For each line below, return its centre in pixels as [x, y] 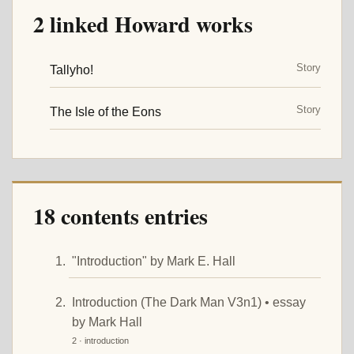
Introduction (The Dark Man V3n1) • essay [188, 302]
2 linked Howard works [143, 24]
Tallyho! [71, 70]
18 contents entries [121, 216]
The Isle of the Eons [105, 112]
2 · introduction [100, 340]
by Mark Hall [107, 322]
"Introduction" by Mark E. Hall [153, 261]
